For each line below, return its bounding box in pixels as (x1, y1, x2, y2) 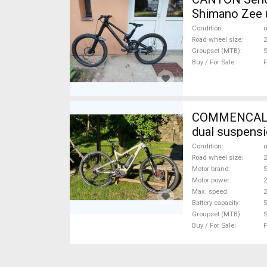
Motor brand (192, 164, 229, 173)
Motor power (192, 176, 229, 184)
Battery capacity (192, 198, 238, 207)
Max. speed (192, 187, 227, 195)
